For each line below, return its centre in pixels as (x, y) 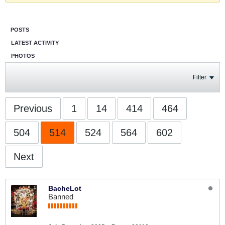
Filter (200, 77)
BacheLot (65, 188)
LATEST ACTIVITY (35, 43)
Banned (61, 197)
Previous (33, 108)
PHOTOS (23, 56)
